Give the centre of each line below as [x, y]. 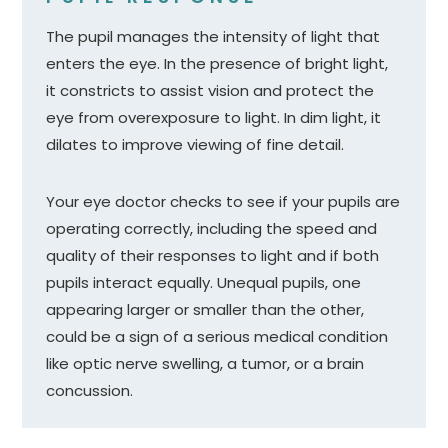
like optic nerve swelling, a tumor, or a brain [205, 363]
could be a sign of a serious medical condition [217, 336]
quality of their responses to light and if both [213, 255]
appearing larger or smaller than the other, [205, 309]
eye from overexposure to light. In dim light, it [214, 117]
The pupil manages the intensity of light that [213, 36]
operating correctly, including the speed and [212, 228]
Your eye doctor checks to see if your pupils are [223, 201]
